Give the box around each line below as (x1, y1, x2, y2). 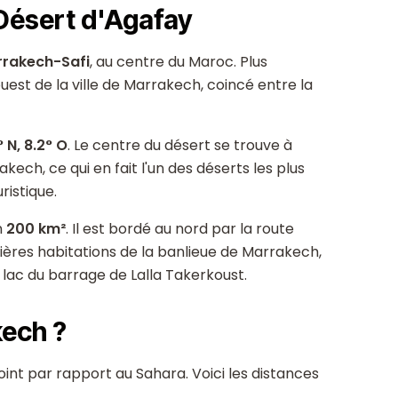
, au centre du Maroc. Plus (90, 52, 267, 72)
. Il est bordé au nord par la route (66, 219, 294, 239)
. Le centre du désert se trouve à (68, 135, 292, 155)
